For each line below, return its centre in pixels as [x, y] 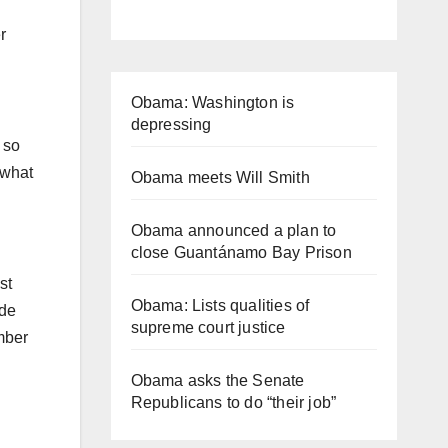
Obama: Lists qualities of [220, 305]
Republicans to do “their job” [233, 402]
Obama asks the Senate [217, 380]
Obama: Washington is [212, 102]
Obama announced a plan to [233, 230]
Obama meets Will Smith [220, 177]
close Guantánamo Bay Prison [241, 252]
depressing [171, 124]
